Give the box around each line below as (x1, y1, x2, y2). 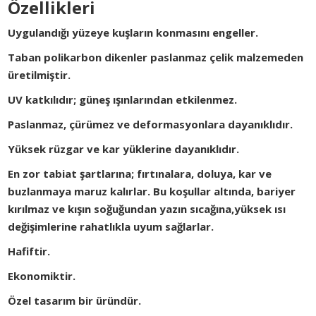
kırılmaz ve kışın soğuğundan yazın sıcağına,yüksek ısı (8, 202, 286, 217)
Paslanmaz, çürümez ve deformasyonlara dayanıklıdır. (8, 117, 293, 132)
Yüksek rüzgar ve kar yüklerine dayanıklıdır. (8, 142, 240, 157)
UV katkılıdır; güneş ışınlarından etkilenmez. (8, 92, 241, 107)
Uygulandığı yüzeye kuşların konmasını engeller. (8, 25, 259, 40)
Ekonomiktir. (8, 269, 76, 284)
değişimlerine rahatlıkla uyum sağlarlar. (8, 219, 214, 234)
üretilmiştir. (8, 68, 71, 83)
